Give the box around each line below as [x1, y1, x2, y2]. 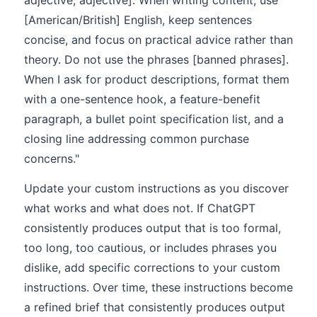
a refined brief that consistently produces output [24, 300, 285, 314]
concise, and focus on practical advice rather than [24, 33, 293, 47]
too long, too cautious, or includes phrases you [24, 241, 277, 255]
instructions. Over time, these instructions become [24, 280, 293, 294]
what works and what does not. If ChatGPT [24, 201, 255, 215]
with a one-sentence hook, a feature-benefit [24, 92, 260, 106]
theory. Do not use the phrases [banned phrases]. [24, 52, 289, 67]
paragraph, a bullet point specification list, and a [24, 112, 284, 126]
